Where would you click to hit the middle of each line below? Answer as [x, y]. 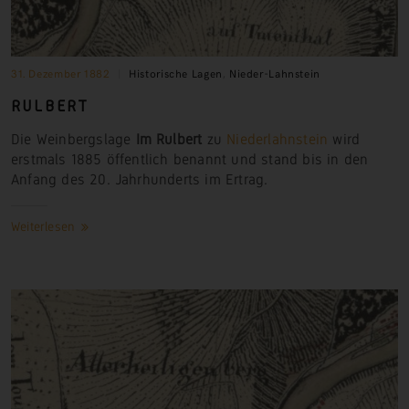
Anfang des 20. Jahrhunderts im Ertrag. [140, 179]
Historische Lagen [176, 73]
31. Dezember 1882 [61, 73]
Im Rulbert [169, 139]
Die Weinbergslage [73, 139]
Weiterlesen [45, 227]
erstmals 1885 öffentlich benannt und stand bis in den [190, 159]
